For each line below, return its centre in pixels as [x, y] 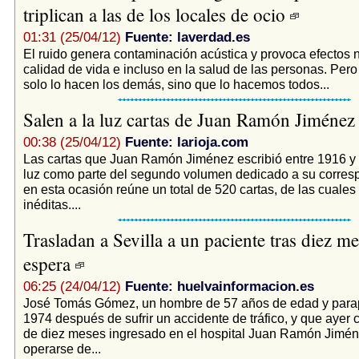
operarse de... [62, 348]
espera [49, 263]
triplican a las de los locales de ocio [156, 14]
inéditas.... [52, 204]
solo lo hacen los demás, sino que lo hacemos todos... [176, 84]
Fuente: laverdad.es [187, 37]
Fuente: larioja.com [186, 142]
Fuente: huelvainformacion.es [219, 286]
